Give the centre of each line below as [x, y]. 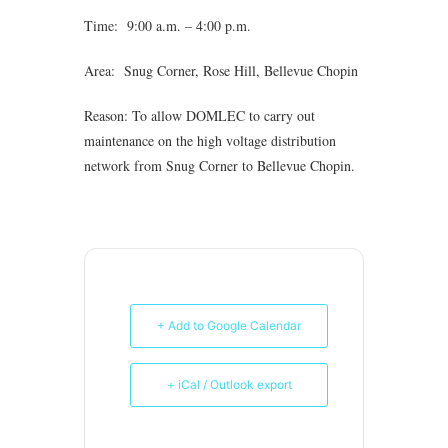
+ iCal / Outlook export [229, 384]
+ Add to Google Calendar [229, 325]
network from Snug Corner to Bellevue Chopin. [219, 165]
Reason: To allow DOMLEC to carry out [199, 115]
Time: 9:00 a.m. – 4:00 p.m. [167, 25]
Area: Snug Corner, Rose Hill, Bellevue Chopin [221, 70]
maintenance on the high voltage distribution [210, 140]
